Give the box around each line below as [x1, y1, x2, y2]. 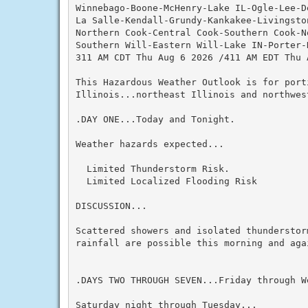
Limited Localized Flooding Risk [75, 175, 257, 186]
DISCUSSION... [75, 200, 147, 211]
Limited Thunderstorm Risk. [75, 163, 230, 174]
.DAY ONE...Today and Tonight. [75, 113, 235, 124]
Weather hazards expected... [75, 138, 224, 149]
